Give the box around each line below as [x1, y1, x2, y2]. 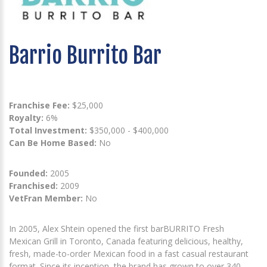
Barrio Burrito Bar [9, 42, 162, 69]
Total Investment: [9, 124, 89, 136]
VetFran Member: [9, 192, 83, 204]
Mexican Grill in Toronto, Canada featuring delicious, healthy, [9, 235, 243, 247]
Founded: [9, 167, 48, 179]
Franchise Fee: [9, 99, 72, 111]
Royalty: [9, 111, 44, 123]
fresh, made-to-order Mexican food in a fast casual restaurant [9, 247, 249, 259]
